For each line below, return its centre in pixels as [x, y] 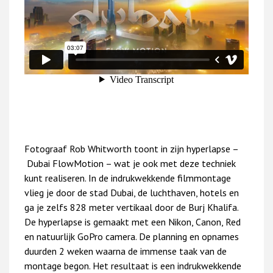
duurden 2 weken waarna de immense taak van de [126, 251]
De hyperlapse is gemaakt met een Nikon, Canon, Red [133, 222]
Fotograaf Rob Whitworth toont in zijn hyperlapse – [132, 149]
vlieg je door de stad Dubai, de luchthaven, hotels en [132, 193]
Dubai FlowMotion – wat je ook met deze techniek [130, 163]
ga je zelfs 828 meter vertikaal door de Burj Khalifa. [131, 207]
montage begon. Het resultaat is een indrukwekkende [133, 266]
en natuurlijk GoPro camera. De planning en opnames [132, 236]
